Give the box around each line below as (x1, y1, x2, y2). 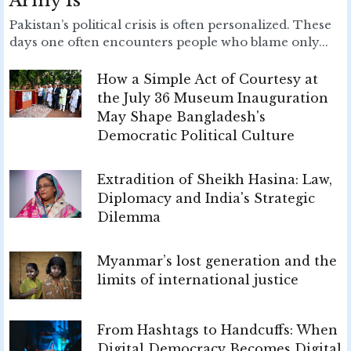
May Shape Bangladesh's (97, 108, 266, 125)
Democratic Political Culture (97, 127, 295, 143)
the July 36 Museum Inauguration (97, 89, 328, 106)
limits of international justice (97, 271, 299, 288)
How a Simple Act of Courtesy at (97, 71, 318, 87)
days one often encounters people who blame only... (9, 34, 328, 49)
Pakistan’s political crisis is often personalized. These (9, 16, 331, 32)
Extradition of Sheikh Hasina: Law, (97, 171, 332, 187)
